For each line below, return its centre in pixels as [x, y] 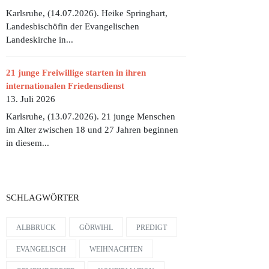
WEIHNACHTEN [116, 249]
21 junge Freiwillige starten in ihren [76, 72]
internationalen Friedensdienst [65, 86]
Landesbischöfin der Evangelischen [73, 26]
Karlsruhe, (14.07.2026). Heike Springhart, [87, 13]
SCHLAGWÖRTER [43, 198]
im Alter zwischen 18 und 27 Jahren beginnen [92, 130]
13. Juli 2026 [31, 99]
